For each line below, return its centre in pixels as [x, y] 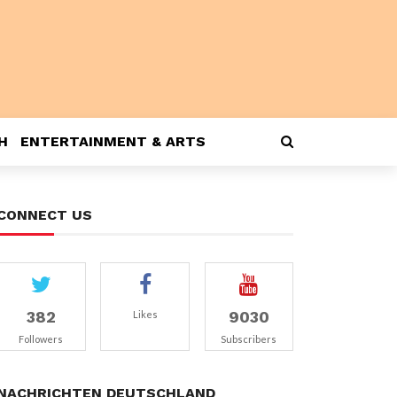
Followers [41, 339]
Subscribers [249, 339]
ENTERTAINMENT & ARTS [113, 141]
